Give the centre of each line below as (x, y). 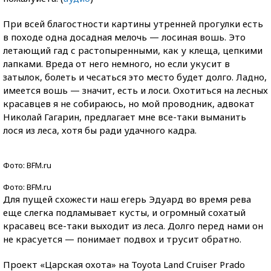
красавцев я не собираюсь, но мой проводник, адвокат (129, 103)
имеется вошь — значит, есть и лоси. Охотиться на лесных (135, 90)
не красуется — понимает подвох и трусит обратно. (122, 239)
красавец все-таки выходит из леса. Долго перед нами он (133, 226)
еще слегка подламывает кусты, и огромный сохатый (124, 212)
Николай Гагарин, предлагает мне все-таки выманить (125, 117)
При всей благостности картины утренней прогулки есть (133, 24)
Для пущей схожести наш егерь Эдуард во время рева (127, 199)
